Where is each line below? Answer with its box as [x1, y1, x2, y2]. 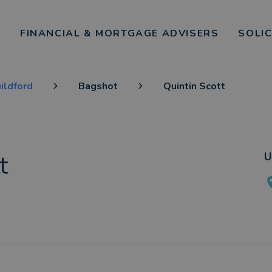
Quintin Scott [163, 80, 225, 93]
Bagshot [78, 80, 118, 93]
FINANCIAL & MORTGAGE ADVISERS [19, 27, 219, 40]
